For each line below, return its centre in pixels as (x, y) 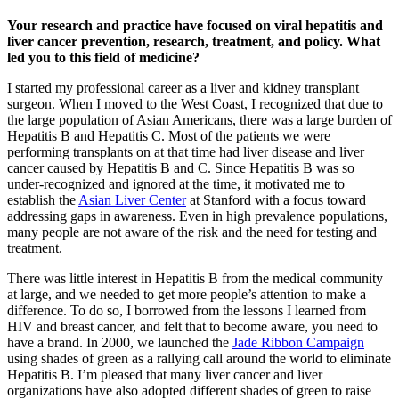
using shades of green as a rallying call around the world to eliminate (199, 358)
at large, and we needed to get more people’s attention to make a (187, 294)
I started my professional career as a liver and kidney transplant (183, 87)
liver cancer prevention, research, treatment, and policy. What (194, 41)
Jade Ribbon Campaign (298, 342)
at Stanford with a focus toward (276, 199)
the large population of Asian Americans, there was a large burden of (199, 119)
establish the (43, 199)
